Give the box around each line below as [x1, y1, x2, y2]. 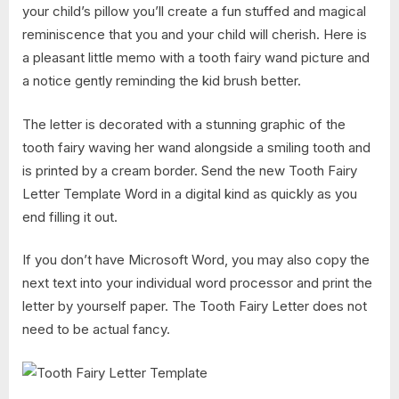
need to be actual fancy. [22, 321, 170, 338]
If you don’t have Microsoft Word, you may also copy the [22, 251, 370, 269]
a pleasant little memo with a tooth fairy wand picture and [22, 49, 370, 67]
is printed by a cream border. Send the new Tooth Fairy [22, 161, 357, 179]
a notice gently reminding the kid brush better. [22, 72, 301, 90]
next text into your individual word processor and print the [22, 274, 372, 292]
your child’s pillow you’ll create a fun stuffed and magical [22, 3, 366, 20]
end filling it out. [22, 208, 118, 225]
